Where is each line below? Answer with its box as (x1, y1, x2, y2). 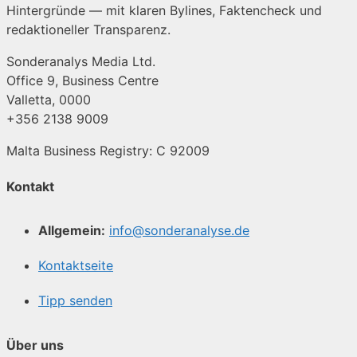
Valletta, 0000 (6, 91, 91, 108)
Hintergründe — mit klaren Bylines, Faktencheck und (6, 2, 322, 18)
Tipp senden (38, 292, 112, 309)
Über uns (6, 336, 64, 353)
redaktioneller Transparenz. (6, 21, 171, 37)
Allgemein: (38, 222, 105, 239)
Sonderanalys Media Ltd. (6, 53, 155, 69)
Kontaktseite (38, 257, 113, 274)
